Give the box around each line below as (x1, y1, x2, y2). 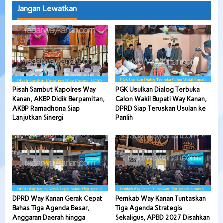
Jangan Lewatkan (17, 4, 77, 13)
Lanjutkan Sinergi (12, 113, 63, 121)
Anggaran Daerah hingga (12, 214, 85, 222)
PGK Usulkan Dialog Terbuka (115, 85, 200, 93)
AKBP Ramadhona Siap (12, 104, 80, 112)
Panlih (115, 113, 133, 121)
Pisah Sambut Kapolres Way (12, 85, 96, 93)
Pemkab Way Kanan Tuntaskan (115, 195, 206, 203)
